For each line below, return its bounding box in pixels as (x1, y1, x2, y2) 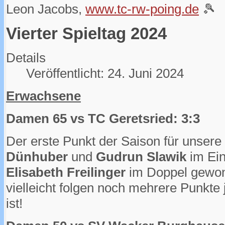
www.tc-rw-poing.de (85, 2, 199, 17)
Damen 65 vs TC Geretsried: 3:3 (6, 111, 200, 127)
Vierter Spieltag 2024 (6, 24, 167, 43)
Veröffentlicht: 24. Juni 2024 (26, 66, 184, 81)
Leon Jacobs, (6, 2, 85, 17)
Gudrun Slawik (96, 149, 186, 165)
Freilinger (67, 165, 126, 180)
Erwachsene (6, 88, 81, 104)
